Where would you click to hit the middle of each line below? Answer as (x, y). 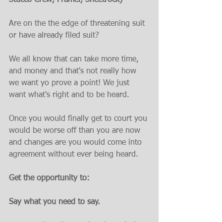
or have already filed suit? (54, 36)
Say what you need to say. (55, 202)
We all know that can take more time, (75, 59)
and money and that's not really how (74, 71)
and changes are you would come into (77, 143)
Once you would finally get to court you (79, 119)
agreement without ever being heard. (74, 155)
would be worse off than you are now (76, 131)
